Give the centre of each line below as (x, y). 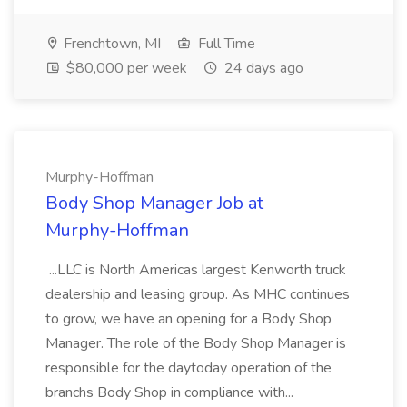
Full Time (225, 44)
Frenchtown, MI (110, 44)
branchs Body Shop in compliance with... (171, 392)
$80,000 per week (125, 68)
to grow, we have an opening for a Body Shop (189, 319)
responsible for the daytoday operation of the (189, 368)
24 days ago (262, 68)
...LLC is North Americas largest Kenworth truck (196, 270)
